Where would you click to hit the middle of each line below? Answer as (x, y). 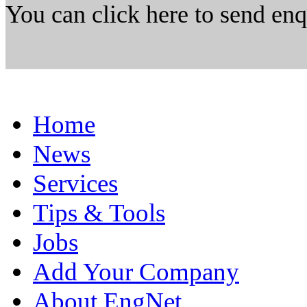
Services (75, 183)
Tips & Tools (99, 213)
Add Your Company (136, 272)
